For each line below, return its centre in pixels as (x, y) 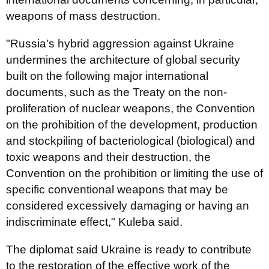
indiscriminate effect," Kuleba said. (94, 222)
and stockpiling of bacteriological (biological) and (131, 141)
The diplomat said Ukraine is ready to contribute (129, 249)
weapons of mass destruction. (83, 16)
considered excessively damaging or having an (128, 206)
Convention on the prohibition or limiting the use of (134, 173)
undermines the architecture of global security (123, 60)
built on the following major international (107, 76)
